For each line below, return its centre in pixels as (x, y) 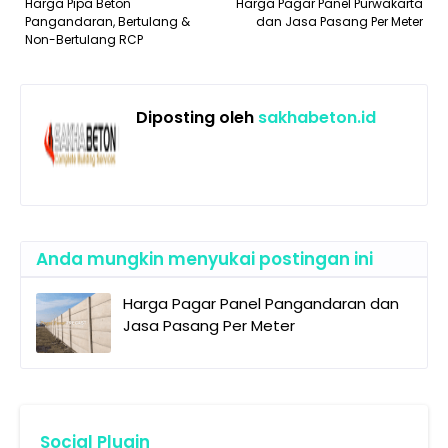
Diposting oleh (195, 118)
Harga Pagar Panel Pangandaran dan (261, 304)
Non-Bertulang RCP (84, 40)
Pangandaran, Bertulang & (107, 22)
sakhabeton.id (315, 118)
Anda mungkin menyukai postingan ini (204, 259)
